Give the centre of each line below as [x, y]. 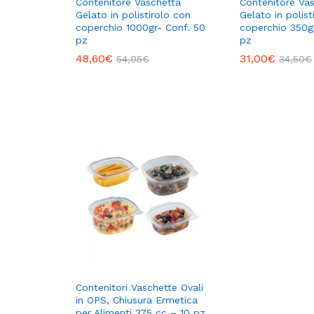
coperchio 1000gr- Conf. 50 [141, 27]
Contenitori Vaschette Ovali [139, 287]
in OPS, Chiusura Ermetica [137, 300]
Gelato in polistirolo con [133, 14]
